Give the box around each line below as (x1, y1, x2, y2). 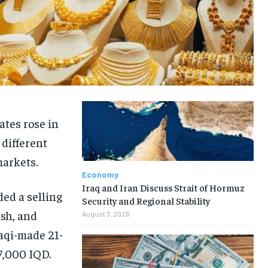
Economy (81, 169, 118, 180)
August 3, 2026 (81, 209, 130, 218)
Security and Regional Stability (81, 194, 210, 207)
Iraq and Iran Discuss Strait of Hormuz (81, 181, 245, 194)
